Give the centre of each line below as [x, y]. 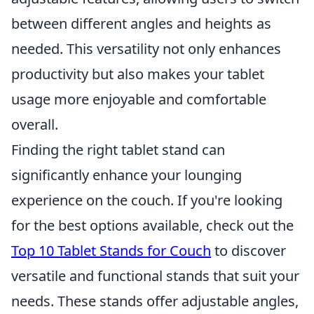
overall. [35, 124]
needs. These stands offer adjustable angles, [155, 301]
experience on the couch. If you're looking [147, 200]
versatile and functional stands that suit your [155, 276]
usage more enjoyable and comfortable [139, 99]
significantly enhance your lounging [127, 175]
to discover [248, 251]
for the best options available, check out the [152, 225]
